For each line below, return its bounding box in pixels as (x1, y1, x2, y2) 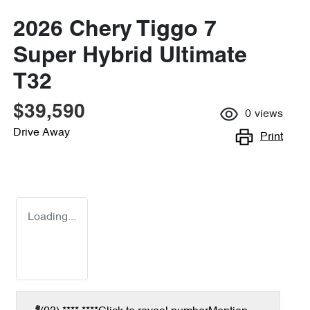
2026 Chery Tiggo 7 (13, 20, 217, 41)
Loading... (28, 212, 76, 223)
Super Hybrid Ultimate (13, 46, 247, 67)
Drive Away (13, 127, 70, 138)
